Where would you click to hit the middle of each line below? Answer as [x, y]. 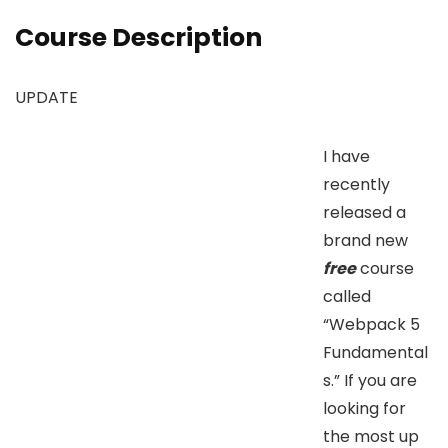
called [347, 296]
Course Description [138, 37]
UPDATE [46, 97]
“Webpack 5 [371, 324]
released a [364, 212]
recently [356, 184]
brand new [365, 240]
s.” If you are [370, 380]
